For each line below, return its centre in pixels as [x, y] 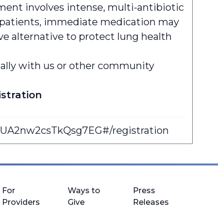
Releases [151, 202]
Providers [21, 202]
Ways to [84, 191]
